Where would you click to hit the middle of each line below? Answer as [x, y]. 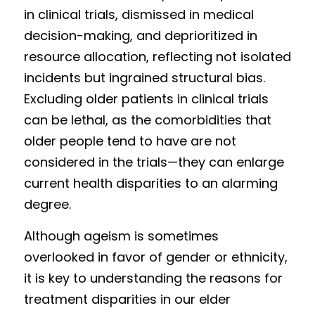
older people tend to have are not [130, 141]
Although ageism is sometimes [121, 236]
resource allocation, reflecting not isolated [157, 57]
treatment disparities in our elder [127, 299]
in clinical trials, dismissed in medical [139, 14]
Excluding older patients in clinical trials [146, 99]
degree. [51, 204]
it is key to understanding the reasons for [153, 278]
